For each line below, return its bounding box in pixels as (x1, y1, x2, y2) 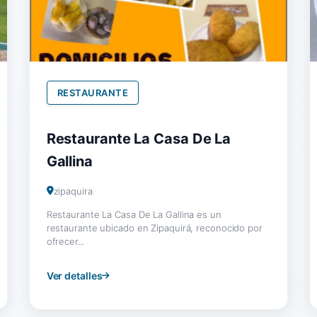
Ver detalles (46, 269, 103, 282)
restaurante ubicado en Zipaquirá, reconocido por (46, 221, 263, 234)
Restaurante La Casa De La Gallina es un (46, 208, 221, 220)
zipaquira (53, 185, 93, 197)
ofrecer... (46, 235, 84, 247)
